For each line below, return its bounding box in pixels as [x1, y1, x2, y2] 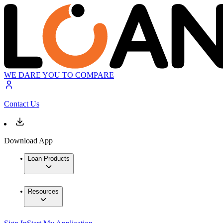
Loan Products [28, 155, 70, 163]
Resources [28, 188, 59, 196]
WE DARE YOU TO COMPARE [4, 71, 114, 80]
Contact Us [4, 100, 39, 109]
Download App [4, 136, 53, 145]
